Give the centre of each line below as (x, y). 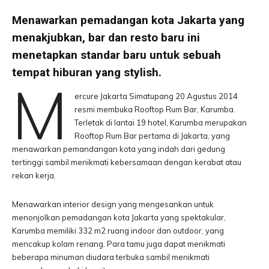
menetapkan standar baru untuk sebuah (116, 55)
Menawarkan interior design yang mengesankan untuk (113, 204)
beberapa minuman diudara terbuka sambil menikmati (111, 257)
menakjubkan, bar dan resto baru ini (106, 38)
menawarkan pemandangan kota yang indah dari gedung (119, 149)
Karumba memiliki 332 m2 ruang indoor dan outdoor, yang (118, 231)
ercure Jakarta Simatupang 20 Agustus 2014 (156, 96)
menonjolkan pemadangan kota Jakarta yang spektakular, (119, 217)
